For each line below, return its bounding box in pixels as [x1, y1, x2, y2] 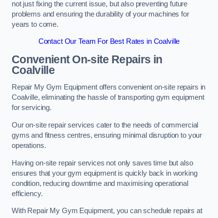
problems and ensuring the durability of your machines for [12, 10, 189, 18]
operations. [12, 141, 46, 149]
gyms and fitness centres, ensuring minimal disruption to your [12, 131, 202, 139]
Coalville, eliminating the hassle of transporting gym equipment [12, 93, 204, 102]
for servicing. [12, 104, 52, 112]
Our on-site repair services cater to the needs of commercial [12, 121, 199, 129]
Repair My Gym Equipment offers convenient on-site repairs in [12, 83, 206, 91]
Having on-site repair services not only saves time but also [12, 159, 193, 167]
